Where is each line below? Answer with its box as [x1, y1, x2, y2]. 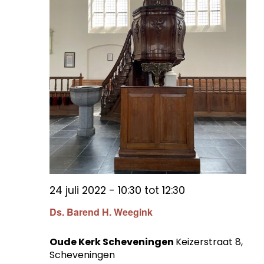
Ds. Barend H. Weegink [49, 205, 153, 219]
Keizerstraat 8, [176, 235, 243, 249]
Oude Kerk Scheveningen [49, 235, 176, 249]
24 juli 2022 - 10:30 [49, 183, 141, 198]
